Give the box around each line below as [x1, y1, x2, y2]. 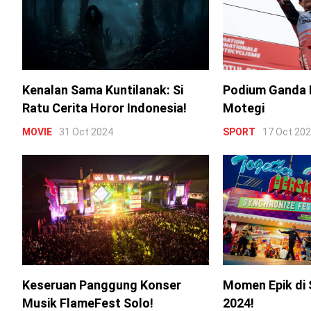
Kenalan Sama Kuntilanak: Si [22, 83, 183, 98]
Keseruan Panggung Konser [22, 277, 181, 292]
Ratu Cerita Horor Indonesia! [22, 101, 187, 116]
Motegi [222, 101, 264, 116]
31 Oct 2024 [59, 126, 113, 138]
